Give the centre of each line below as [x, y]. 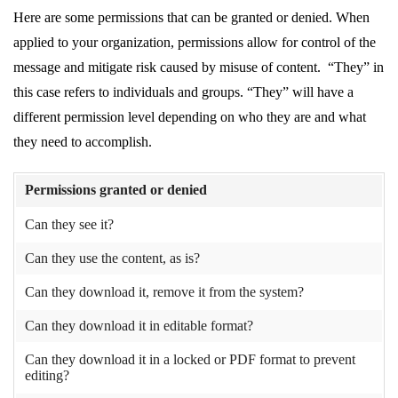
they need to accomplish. [83, 142]
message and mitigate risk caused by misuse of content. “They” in [199, 68]
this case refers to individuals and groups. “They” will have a [183, 92]
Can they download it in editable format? [139, 326]
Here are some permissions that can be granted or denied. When [191, 18]
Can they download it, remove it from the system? [164, 292]
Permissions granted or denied [116, 190]
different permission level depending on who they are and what [190, 117]
